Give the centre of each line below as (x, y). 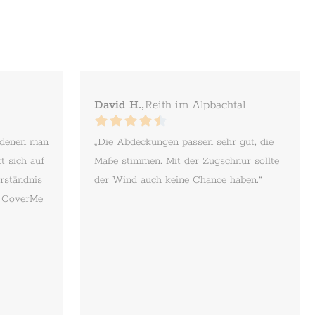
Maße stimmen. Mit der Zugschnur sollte (187, 161)
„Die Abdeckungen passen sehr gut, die (184, 142)
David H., (120, 105)
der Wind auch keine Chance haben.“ (178, 180)
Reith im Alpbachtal (195, 105)
